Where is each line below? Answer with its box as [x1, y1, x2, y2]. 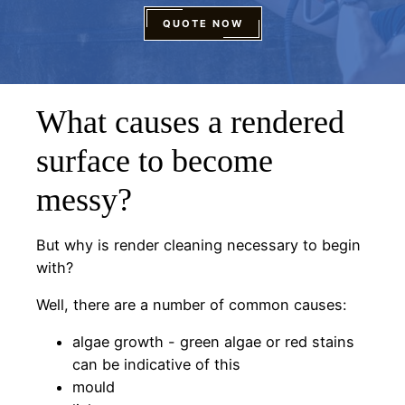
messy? [36, 181, 132, 218]
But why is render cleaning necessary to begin [36, 235, 361, 254]
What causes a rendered [36, 103, 344, 140]
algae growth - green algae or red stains [72, 333, 354, 352]
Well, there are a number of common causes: [36, 296, 346, 315]
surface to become [36, 142, 273, 179]
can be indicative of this [72, 355, 240, 374]
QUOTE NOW [162, 16, 243, 30]
